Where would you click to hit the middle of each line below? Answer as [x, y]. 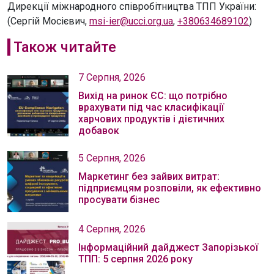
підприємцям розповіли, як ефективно [170, 188]
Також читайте [65, 47]
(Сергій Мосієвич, [48, 21]
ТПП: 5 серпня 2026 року [135, 259]
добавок [99, 131]
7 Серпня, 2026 [112, 78]
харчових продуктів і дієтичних [151, 119]
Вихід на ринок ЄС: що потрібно [153, 96]
